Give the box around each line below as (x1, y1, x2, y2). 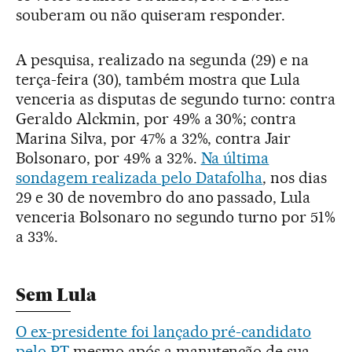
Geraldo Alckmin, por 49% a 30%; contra (16, 109, 297, 129)
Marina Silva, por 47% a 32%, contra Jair (16, 129, 291, 148)
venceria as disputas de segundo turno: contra (16, 90, 336, 109)
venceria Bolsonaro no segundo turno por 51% (16, 207, 336, 227)
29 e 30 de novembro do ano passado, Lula (16, 188, 311, 207)
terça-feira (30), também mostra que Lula (16, 70, 301, 90)
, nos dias (262, 168, 328, 188)
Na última (200, 148, 269, 168)
